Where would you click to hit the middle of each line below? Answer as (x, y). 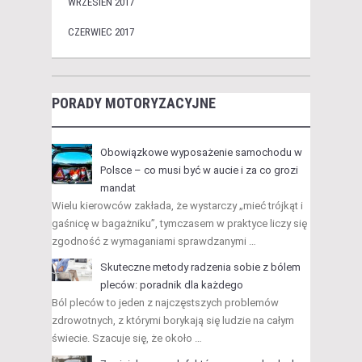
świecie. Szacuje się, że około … (127, 339)
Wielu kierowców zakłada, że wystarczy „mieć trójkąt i (177, 206)
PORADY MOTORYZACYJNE (134, 103)
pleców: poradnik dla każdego (172, 285)
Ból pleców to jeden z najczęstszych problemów (165, 303)
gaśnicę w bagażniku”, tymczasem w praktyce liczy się (179, 224)
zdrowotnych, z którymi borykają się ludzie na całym (173, 321)
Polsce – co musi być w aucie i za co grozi (199, 170)
